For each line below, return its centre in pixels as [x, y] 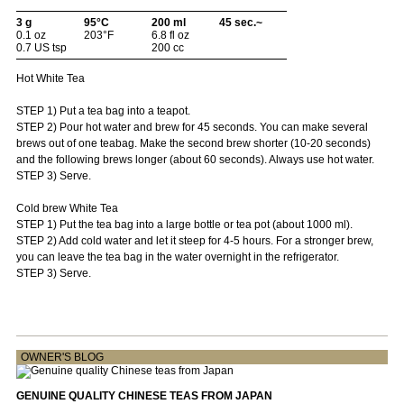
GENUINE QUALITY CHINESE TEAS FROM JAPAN [144, 395]
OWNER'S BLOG [62, 357]
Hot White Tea [50, 78]
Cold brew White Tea [67, 208]
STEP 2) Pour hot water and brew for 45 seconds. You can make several [192, 127]
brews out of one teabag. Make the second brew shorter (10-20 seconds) [193, 143]
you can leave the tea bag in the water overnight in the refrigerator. [177, 257]
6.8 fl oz [170, 35]
